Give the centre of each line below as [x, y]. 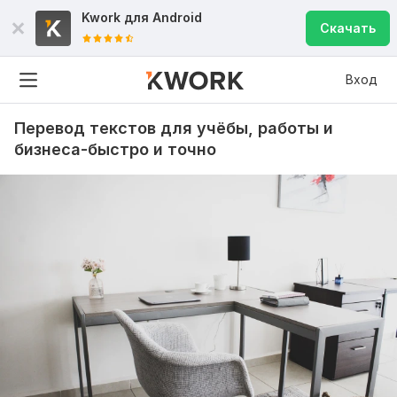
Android [177, 17]
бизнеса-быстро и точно [115, 149]
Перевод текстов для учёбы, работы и [174, 128]
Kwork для [117, 17]
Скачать [348, 28]
